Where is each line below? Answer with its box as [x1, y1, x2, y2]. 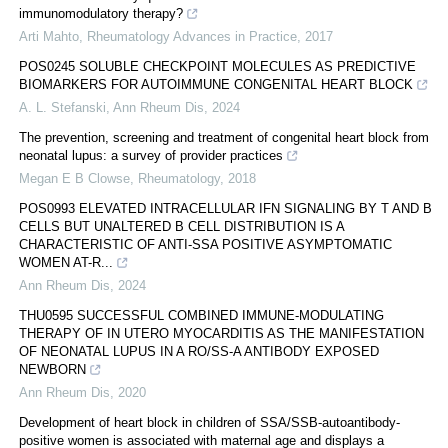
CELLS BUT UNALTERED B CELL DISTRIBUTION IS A [19, 218, 344, 234]
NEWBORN [19, 361, 86, 377]
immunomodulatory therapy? [19, 5, 183, 21]
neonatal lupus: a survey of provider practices [19, 147, 283, 163]
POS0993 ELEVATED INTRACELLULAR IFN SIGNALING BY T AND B [19, 200, 432, 216]
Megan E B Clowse [19, 170, 130, 186]
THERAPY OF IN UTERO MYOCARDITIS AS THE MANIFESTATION [19, 325, 424, 341]
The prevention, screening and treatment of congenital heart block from [19, 129, 429, 145]
